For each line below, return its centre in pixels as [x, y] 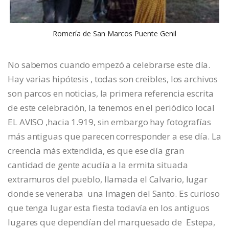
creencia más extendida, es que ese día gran [96, 150]
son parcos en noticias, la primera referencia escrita [111, 93]
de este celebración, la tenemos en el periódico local [111, 107]
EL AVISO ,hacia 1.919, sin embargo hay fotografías [110, 122]
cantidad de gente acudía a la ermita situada [98, 165]
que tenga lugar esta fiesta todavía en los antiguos [109, 208]
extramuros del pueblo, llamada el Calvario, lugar [108, 179]
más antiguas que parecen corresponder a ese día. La [114, 136]
